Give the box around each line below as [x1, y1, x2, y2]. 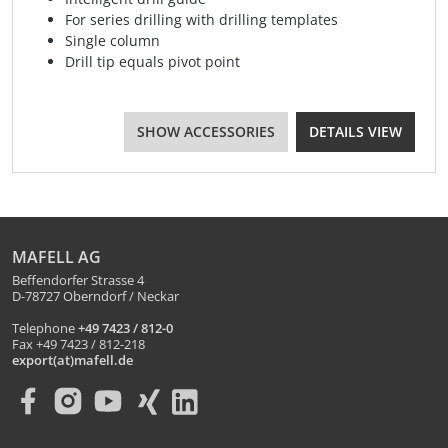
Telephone [12, 320, 78, 338]
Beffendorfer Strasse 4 [12, 272, 144, 290]
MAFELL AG [12, 246, 101, 269]
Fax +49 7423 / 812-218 [12, 336, 145, 354]
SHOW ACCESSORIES [137, 122, 275, 142]
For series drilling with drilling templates [65, 10, 338, 30]
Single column [65, 31, 160, 51]
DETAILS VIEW [309, 122, 402, 142]
